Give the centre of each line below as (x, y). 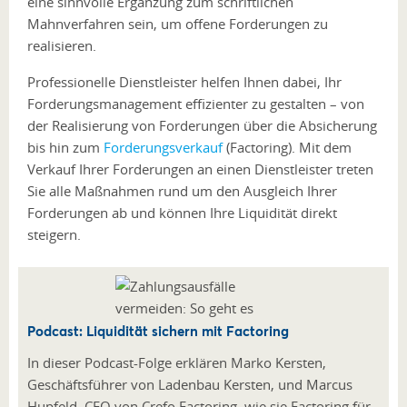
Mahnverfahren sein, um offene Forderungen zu (178, 24)
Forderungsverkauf (163, 148)
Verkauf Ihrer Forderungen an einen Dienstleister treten (200, 169)
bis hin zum (65, 148)
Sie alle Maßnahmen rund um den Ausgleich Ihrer (182, 191)
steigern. (54, 235)
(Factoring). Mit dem (287, 148)
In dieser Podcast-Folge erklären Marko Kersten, (177, 362)
